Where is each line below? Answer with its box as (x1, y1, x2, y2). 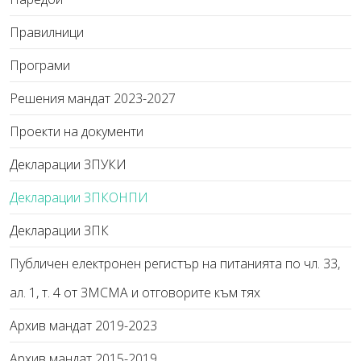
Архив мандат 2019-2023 (10, 317, 157, 334)
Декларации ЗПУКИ (10, 156, 127, 173)
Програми (10, 56, 70, 74)
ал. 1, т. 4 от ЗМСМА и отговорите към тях (10, 284, 260, 301)
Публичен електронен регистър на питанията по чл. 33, (10, 255, 340, 272)
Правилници (10, 23, 84, 41)
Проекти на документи (10, 122, 143, 140)
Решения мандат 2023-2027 (10, 89, 176, 107)
